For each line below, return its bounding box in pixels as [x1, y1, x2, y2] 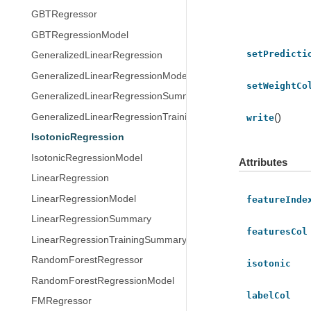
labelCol [246, 290, 292, 301]
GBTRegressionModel [31, 29, 128, 40]
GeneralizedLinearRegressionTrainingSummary [31, 111, 240, 122]
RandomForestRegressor [31, 255, 143, 265]
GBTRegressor [31, 9, 97, 19]
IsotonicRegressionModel [31, 152, 142, 163]
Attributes [238, 156, 287, 169]
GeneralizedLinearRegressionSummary [31, 91, 205, 101]
